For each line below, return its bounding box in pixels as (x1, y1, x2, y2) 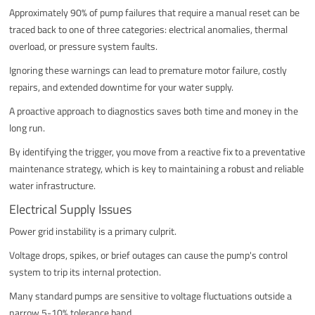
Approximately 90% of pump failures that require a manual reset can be (9, 4, 300, 20)
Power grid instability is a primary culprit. (9, 223, 177, 238)
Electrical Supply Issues (9, 199, 132, 219)
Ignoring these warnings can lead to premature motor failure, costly (9, 62, 288, 77)
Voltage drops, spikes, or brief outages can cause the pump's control (9, 247, 288, 262)
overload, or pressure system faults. (9, 38, 158, 53)
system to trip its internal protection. (9, 264, 162, 279)
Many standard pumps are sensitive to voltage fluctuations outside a (9, 288, 292, 303)
